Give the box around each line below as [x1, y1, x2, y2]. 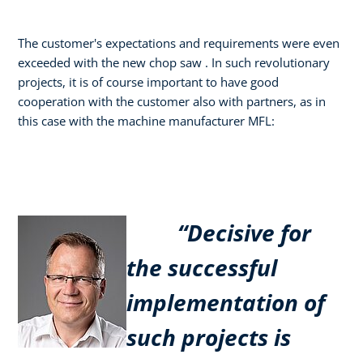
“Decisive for [126, 216, 311, 248]
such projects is [126, 321, 291, 352]
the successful [126, 251, 277, 283]
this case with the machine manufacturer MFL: [18, 112, 275, 129]
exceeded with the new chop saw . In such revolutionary [18, 53, 330, 70]
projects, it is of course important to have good [18, 73, 279, 90]
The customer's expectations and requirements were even [18, 34, 340, 51]
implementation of [126, 286, 325, 318]
